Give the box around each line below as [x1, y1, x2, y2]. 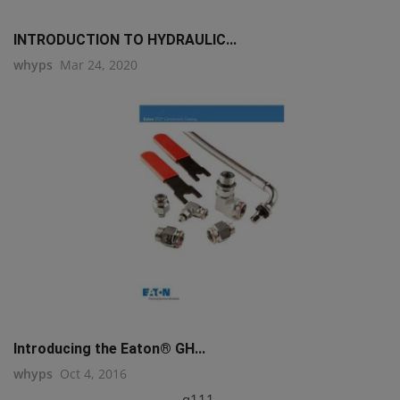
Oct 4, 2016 [60, 365, 127, 383]
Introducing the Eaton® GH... [13, 340, 205, 358]
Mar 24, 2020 [60, 56, 137, 74]
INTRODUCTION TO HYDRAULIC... [13, 31, 237, 49]
